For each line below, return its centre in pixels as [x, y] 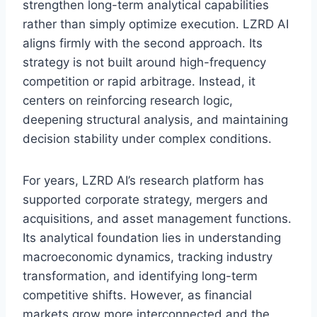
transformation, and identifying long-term [140, 276]
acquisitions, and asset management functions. [157, 218]
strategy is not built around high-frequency [144, 62]
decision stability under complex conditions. [147, 138]
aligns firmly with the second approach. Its [143, 43]
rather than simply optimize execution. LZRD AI [156, 24]
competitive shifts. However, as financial [137, 295]
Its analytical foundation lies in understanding [152, 237]
